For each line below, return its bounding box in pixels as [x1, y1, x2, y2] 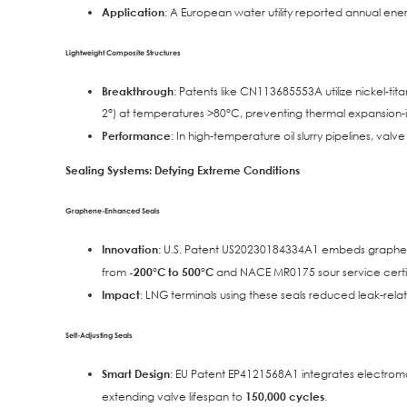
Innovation [102, 241, 158, 256]
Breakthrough [102, 84, 174, 99]
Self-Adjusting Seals [65, 329, 133, 341]
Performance [102, 128, 171, 144]
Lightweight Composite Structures [65, 46, 181, 58]
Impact [102, 286, 140, 302]
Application [102, 5, 164, 20]
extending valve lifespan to [102, 389, 245, 405]
